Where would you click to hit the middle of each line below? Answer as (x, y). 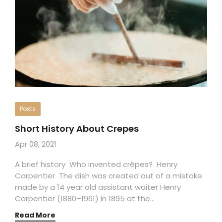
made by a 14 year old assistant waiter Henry (98, 187)
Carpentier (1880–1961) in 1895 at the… (85, 198)
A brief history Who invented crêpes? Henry (96, 164)
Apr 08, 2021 (36, 144)
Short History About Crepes (77, 128)
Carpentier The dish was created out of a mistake (109, 175)
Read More (35, 215)
